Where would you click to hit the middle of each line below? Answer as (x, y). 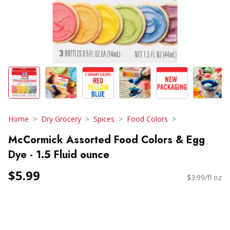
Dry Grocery (61, 119)
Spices (104, 119)
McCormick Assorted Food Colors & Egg (107, 140)
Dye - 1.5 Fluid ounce (59, 155)
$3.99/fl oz (204, 178)
